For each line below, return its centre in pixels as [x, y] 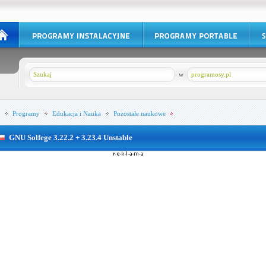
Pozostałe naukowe [139, 113]
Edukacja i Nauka [76, 113]
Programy [26, 113]
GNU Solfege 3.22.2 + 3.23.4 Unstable [70, 137]
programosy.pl [211, 74]
